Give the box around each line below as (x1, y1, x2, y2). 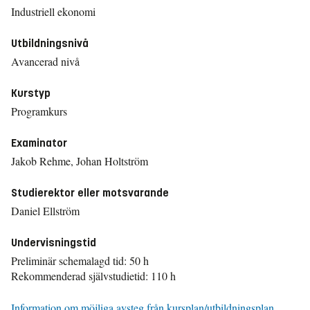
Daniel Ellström (11, 203, 80, 218)
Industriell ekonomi (11, 4, 95, 19)
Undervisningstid (11, 236, 96, 249)
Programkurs (11, 104, 67, 118)
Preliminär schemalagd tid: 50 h (11, 253, 149, 268)
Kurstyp (11, 86, 51, 100)
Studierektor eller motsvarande (11, 186, 169, 199)
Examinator (11, 136, 67, 149)
